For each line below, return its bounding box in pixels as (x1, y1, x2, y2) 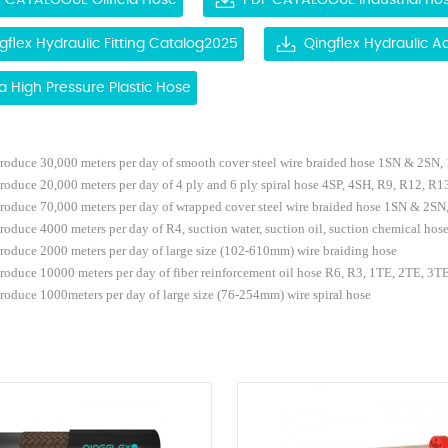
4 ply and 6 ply (176, 178, 261, 193)
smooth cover (176, 156, 252, 171)
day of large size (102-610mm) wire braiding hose (129, 244, 397, 259)
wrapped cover (176, 200, 258, 215)
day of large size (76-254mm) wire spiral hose (126, 288, 371, 303)
